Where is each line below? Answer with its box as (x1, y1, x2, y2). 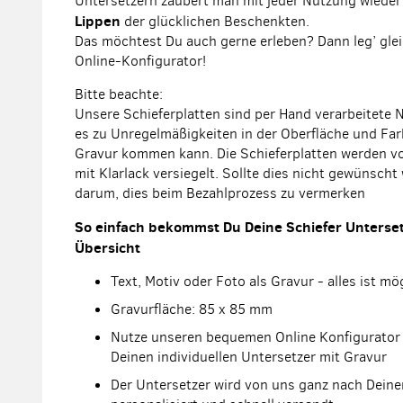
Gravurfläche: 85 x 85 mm (111, 300, 273, 318)
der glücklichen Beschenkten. (121, 12, 309, 31)
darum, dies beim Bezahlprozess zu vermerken (75, 184, 365, 202)
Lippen (75, 11, 121, 31)
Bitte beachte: (75, 85, 163, 103)
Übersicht (75, 237, 140, 257)
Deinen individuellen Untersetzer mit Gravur (111, 347, 387, 366)
